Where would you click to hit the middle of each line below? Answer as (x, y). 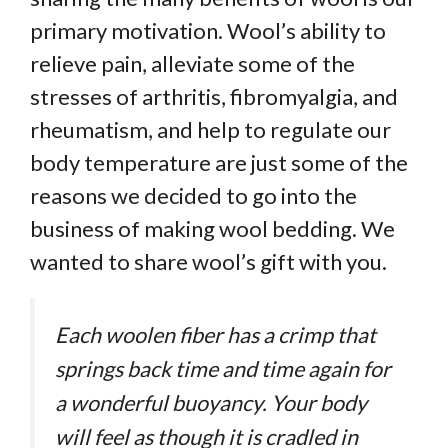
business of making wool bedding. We (212, 229)
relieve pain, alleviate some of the (192, 64)
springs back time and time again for (223, 369)
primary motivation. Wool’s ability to (208, 31)
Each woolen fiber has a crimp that (215, 335)
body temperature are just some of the (219, 163)
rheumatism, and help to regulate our (210, 130)
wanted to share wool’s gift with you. (208, 262)
